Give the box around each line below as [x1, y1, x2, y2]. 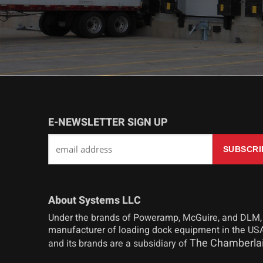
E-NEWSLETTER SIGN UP [48, 114, 168, 130]
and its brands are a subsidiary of [48, 236, 190, 251]
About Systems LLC [48, 192, 141, 208]
